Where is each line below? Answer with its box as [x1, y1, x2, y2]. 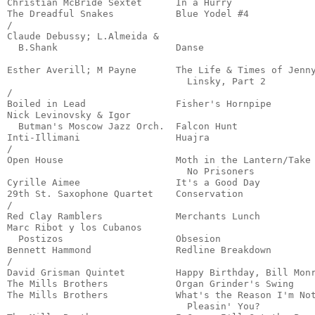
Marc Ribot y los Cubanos [7, 222, 142, 233]
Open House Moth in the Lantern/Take [7, 155, 311, 166]
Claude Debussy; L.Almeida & [7, 31, 159, 42]
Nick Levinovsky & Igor [7, 110, 131, 121]
